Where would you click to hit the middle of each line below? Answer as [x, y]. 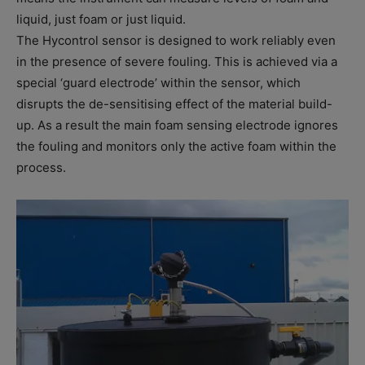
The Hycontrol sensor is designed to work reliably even [176, 41]
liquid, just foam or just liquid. [101, 20]
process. [41, 168]
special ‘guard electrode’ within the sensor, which [158, 83]
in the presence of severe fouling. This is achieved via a [177, 62]
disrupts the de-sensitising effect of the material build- [174, 104]
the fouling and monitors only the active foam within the [176, 147]
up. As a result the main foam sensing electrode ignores [177, 125]
